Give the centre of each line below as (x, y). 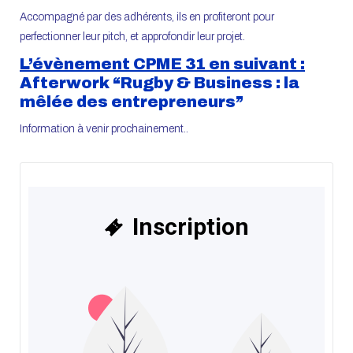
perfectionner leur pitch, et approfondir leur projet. (134, 36)
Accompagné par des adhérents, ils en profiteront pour (147, 17)
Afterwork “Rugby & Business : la (160, 82)
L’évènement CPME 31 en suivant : (162, 63)
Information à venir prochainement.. (104, 128)
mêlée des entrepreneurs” (132, 101)
